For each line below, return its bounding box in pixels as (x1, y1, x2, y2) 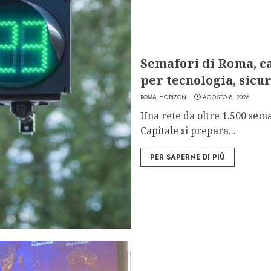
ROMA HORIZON (140, 92, 187, 102)
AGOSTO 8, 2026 (202, 92, 249, 102)
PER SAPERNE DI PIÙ (149, 151, 225, 163)
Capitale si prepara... (140, 123, 236, 137)
